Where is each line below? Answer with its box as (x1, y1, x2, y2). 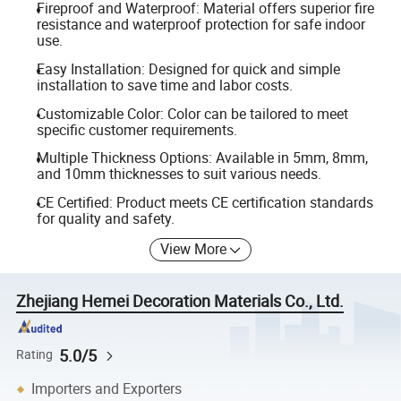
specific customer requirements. (36, 119, 237, 140)
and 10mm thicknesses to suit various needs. (36, 164, 321, 184)
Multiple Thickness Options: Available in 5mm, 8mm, (36, 148, 368, 168)
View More (160, 239, 227, 260)
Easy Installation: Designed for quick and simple (36, 59, 340, 79)
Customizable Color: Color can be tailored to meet (36, 103, 348, 124)
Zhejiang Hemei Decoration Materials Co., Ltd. (16, 290, 345, 312)
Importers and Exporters (31, 379, 183, 399)
